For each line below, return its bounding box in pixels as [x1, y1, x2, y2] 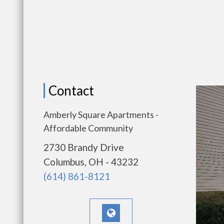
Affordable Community [43, 122, 133, 133]
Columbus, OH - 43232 [43, 156, 138, 167]
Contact [48, 82, 94, 98]
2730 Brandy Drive [43, 141, 124, 153]
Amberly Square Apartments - [43, 109, 158, 120]
